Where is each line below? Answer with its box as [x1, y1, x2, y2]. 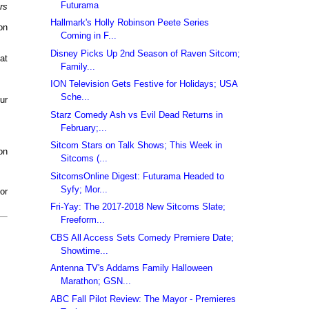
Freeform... [61, 215, 106, 226]
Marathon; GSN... [61, 276, 132, 287]
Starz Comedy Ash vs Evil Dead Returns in [50, 109, 223, 120]
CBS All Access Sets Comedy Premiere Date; [50, 232, 235, 243]
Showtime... [61, 245, 109, 256]
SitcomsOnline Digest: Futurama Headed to [50, 170, 225, 181]
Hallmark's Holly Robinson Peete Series [50, 17, 210, 28]
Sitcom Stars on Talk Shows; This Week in [50, 140, 223, 151]
